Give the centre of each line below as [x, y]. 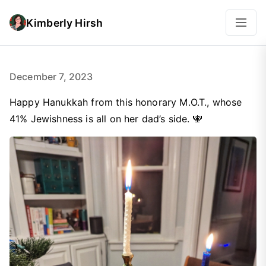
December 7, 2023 [51, 77]
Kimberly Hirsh [65, 23]
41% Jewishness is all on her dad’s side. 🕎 [106, 119]
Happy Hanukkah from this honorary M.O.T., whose [126, 102]
